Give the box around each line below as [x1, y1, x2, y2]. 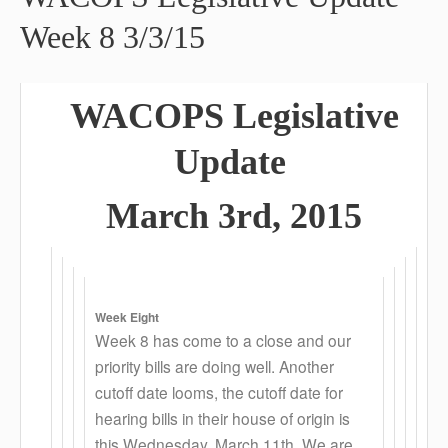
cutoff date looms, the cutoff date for [95, 381, 343, 403]
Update [173, 142, 295, 182]
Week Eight [95, 308, 159, 326]
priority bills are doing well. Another [95, 355, 334, 377]
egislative [256, 96, 399, 136]
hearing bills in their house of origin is [95, 407, 350, 429]
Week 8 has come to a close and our [95, 329, 351, 351]
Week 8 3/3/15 [20, 19, 205, 55]
